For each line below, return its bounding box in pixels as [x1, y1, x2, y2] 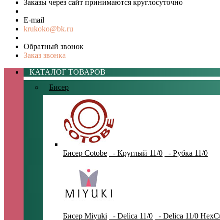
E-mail [24, 16, 44, 25]
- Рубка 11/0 [165, 149, 208, 158]
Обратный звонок [24, 42, 83, 51]
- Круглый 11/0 [109, 149, 163, 158]
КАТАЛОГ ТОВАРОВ [24, 68, 106, 77]
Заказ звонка [24, 51, 66, 60]
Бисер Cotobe [63, 149, 107, 158]
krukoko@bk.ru [24, 25, 73, 33]
